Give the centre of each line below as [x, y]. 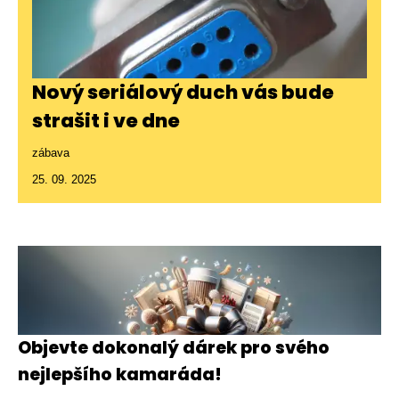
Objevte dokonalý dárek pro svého [174, 347]
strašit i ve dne [106, 120]
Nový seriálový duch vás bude [183, 92]
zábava [51, 152]
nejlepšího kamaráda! [120, 374]
